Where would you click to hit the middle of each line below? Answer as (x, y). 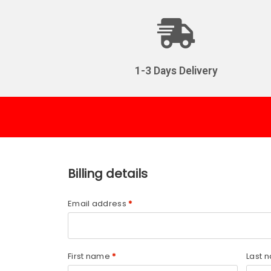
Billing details (108, 173)
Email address (98, 203)
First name (90, 256)
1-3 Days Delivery (177, 70)
